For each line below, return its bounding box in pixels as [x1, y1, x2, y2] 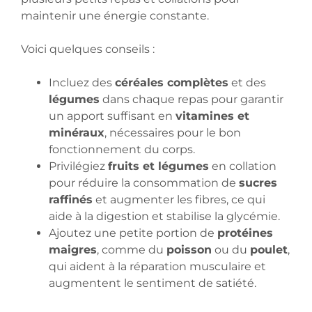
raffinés [49, 193, 93, 207]
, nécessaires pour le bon [104, 126, 241, 140]
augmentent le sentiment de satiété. [49, 276, 256, 290]
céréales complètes [115, 76, 228, 90]
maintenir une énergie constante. [21, 9, 209, 23]
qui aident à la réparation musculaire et [49, 260, 266, 274]
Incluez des [49, 76, 115, 90]
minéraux [49, 126, 104, 140]
